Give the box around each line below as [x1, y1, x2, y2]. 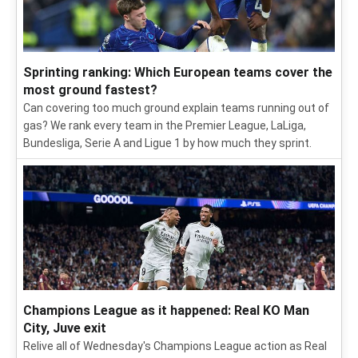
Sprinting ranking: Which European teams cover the [23, 65, 332, 80]
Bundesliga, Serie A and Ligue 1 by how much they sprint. [23, 137, 312, 149]
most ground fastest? [23, 82, 157, 97]
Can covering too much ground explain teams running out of [23, 101, 329, 114]
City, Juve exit [23, 320, 106, 336]
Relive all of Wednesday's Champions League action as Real [23, 340, 327, 352]
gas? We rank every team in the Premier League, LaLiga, [23, 119, 306, 132]
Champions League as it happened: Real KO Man [23, 303, 309, 318]
